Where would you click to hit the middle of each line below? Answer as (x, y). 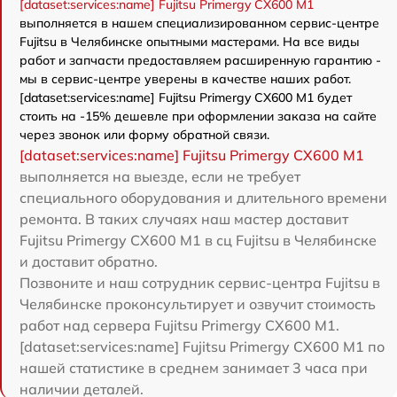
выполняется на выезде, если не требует (160, 177)
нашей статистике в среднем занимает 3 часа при (194, 368)
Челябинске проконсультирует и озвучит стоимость (198, 304)
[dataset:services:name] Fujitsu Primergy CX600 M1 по (202, 347)
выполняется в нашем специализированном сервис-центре (199, 23)
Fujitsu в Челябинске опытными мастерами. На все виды (190, 42)
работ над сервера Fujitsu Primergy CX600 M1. (179, 326)
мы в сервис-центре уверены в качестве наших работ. (185, 79)
